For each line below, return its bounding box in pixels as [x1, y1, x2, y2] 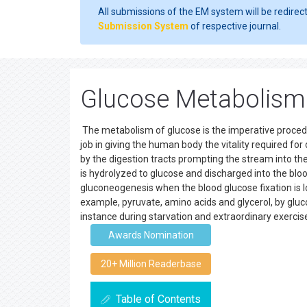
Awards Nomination [108, 230, 194, 241]
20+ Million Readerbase [100, 258, 201, 269]
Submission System [98, 21, 188, 32]
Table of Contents [116, 293, 201, 306]
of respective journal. [188, 21, 281, 32]
